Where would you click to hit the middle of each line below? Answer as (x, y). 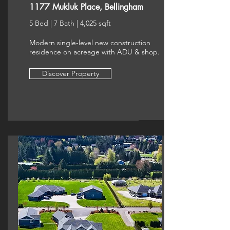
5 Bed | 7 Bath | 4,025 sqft (70, 23)
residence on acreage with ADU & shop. (94, 52)
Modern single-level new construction (90, 43)
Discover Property (70, 73)
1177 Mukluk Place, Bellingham (86, 7)
